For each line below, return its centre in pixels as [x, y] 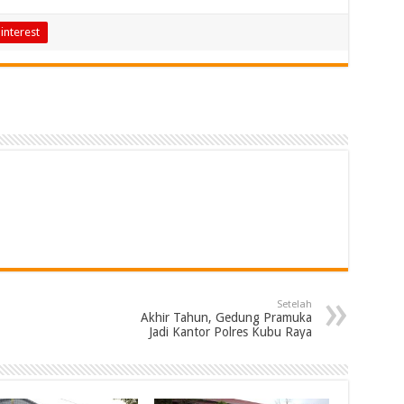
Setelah [294, 304]
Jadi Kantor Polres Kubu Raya [230, 331]
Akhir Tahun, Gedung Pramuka [226, 317]
